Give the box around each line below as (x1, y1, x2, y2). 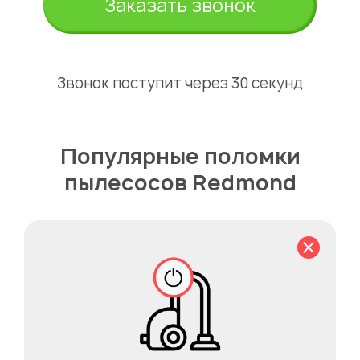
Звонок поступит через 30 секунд (57, 73, 303, 93)
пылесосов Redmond (63, 168, 297, 197)
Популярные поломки (59, 141, 301, 170)
